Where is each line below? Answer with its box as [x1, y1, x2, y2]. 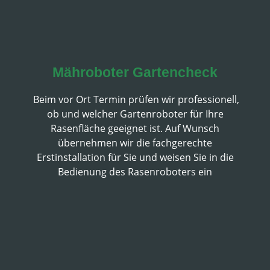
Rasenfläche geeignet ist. [51, 122, 165, 135]
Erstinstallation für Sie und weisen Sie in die [36, 151, 234, 164]
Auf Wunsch [165, 122, 219, 135]
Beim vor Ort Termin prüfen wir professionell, [31, 93, 239, 106]
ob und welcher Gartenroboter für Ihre [46, 107, 224, 121]
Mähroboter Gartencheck [52, 64, 218, 80]
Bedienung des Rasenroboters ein [58, 165, 212, 178]
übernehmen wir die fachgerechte [58, 136, 212, 149]
